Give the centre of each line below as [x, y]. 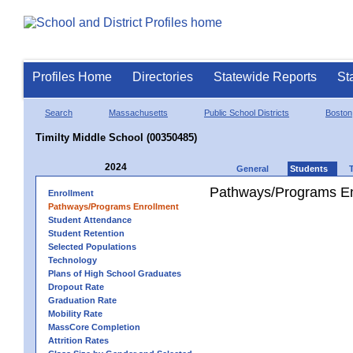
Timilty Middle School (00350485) [116, 137]
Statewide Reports [265, 77]
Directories [163, 77]
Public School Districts [247, 112]
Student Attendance [90, 219]
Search [59, 112]
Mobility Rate [75, 313]
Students [309, 168]
